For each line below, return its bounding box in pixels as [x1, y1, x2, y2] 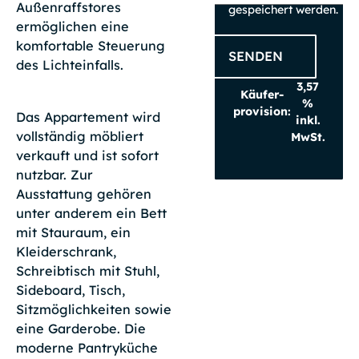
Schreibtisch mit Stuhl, [15, 262, 159, 279]
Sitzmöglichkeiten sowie [15, 301, 171, 317]
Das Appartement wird [15, 108, 160, 125]
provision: [232, 104, 291, 119]
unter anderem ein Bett [15, 204, 167, 221]
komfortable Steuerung [15, 38, 165, 54]
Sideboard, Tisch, [15, 281, 125, 298]
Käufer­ [240, 87, 284, 103]
